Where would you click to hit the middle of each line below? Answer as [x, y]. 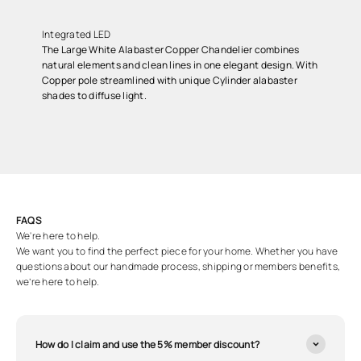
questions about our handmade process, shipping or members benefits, [178, 266]
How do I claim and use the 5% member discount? [148, 344]
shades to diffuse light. [94, 95]
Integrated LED [77, 34]
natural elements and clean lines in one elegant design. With [180, 65]
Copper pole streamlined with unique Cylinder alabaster [170, 80]
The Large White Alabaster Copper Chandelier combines [171, 50]
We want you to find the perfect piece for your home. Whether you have [177, 251]
